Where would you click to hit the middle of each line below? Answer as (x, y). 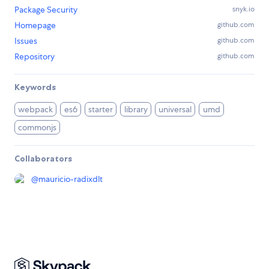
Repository (35, 57)
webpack (36, 110)
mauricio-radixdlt (71, 179)
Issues (26, 41)
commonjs (38, 128)
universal (175, 110)
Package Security (46, 10)
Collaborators (43, 159)
